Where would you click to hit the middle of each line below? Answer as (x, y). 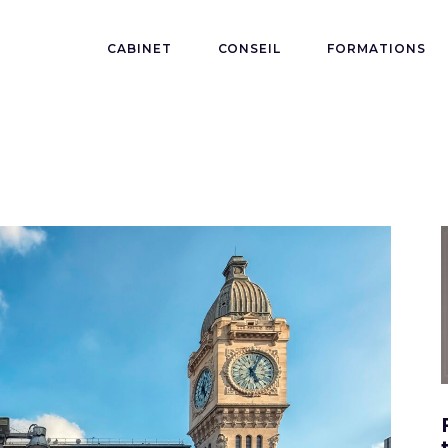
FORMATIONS (376, 48)
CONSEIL (249, 48)
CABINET (139, 48)
